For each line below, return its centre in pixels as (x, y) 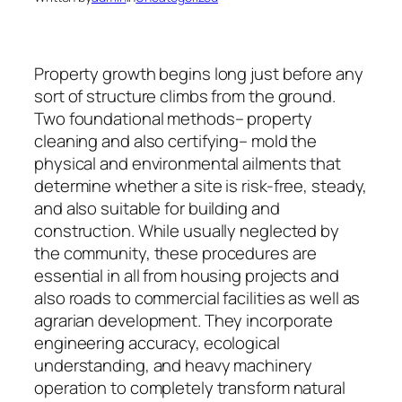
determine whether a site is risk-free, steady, (201, 185)
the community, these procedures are (175, 253)
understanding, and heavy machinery (173, 365)
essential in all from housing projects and (187, 275)
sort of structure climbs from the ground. (185, 96)
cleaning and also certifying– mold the (176, 140)
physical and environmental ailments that (188, 163)
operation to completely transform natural (190, 387)
